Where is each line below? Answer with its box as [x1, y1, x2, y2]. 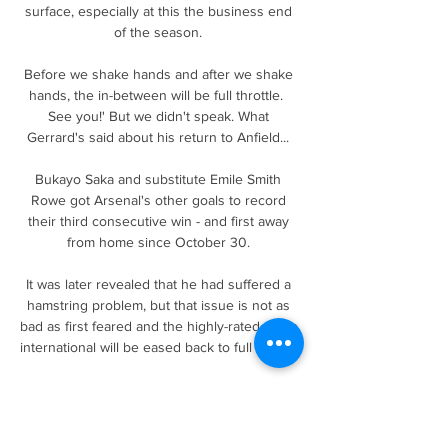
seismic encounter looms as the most [42, 401, 274, 418]
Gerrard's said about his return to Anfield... [27, 128, 293, 145]
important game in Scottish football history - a [20, 422, 298, 439]
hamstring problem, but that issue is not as [26, 296, 290, 313]
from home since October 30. [66, 233, 254, 250]
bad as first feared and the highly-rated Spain [20, 317, 298, 334]
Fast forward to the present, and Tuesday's [25, 380, 291, 397]
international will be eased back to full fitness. [20, 338, 300, 355]
